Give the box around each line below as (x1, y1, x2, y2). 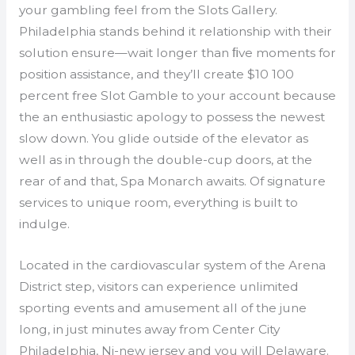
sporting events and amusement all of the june (18, 300, 307, 315)
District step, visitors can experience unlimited (18, 278, 299, 294)
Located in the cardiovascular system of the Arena (18, 257, 326, 273)
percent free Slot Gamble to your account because (18, 87, 336, 103)
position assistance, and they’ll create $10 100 (18, 66, 294, 82)
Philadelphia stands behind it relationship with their (18, 23, 332, 39)
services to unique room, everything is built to (18, 194, 298, 210)
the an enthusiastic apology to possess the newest (18, 109, 325, 124)
